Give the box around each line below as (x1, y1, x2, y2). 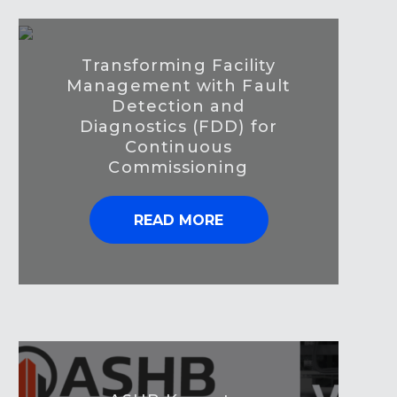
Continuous (125, 137, 232, 158)
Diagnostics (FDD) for (80, 117, 277, 137)
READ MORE (134, 212, 223, 230)
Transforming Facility (81, 56, 276, 76)
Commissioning (108, 158, 249, 178)
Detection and (112, 97, 245, 117)
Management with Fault (66, 76, 291, 97)
